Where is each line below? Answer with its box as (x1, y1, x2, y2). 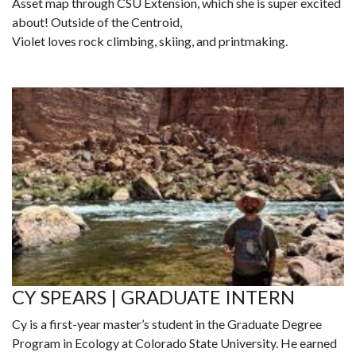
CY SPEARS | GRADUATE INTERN (12, 285, 295, 309)
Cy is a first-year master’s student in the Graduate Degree (12, 316, 322, 332)
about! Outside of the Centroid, (12, 14, 182, 30)
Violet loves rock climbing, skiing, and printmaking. (12, 33, 288, 49)
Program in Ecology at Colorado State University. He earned (12, 335, 337, 351)
